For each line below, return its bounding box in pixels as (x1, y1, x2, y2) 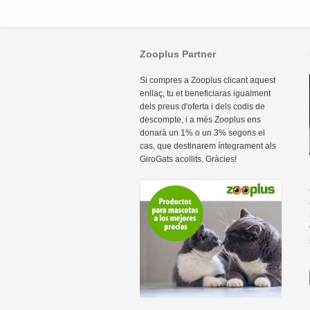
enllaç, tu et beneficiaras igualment (140, 89, 271, 99)
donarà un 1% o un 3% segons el (140, 128, 265, 138)
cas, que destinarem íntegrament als (140, 141, 276, 152)
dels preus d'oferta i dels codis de (140, 102, 265, 112)
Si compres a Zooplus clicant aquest (140, 75, 275, 86)
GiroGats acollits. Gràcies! (140, 154, 237, 165)
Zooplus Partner (140, 48, 216, 60)
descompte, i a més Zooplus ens (140, 115, 261, 125)
